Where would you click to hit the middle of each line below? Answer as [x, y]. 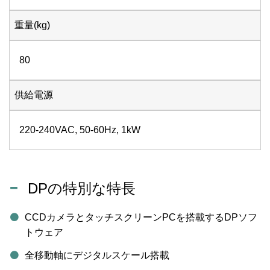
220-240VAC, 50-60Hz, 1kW [80, 130]
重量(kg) [32, 25]
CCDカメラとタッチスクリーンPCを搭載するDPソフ [141, 218]
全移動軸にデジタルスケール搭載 [97, 255]
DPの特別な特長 [82, 189]
